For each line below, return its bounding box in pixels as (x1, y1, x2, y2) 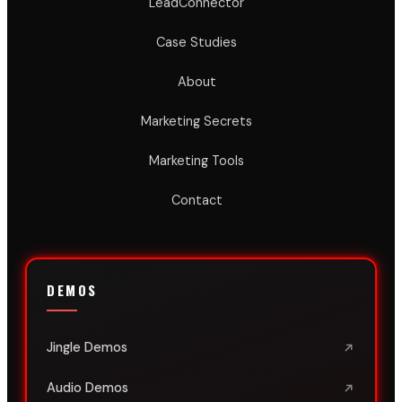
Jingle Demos (47, 339, 127, 355)
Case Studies (156, 34, 237, 50)
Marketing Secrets (141, 113, 252, 129)
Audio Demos (47, 380, 128, 396)
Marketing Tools (149, 153, 244, 169)
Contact (170, 192, 223, 208)
